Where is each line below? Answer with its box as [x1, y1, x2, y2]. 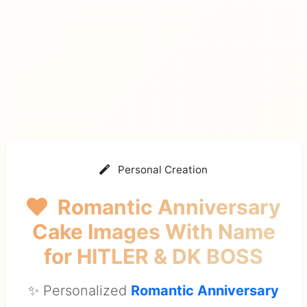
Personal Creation [115, 163, 208, 177]
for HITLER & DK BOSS [44, 244, 263, 269]
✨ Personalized [28, 282, 131, 299]
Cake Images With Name [32, 219, 275, 245]
